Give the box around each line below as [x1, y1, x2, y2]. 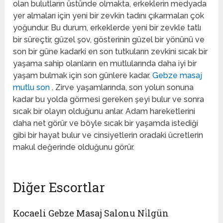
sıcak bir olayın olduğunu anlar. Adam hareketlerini [13, 107, 196, 116]
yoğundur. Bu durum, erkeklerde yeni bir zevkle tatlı [13, 23, 202, 33]
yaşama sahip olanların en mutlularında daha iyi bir [13, 59, 197, 69]
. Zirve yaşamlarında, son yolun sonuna [52, 83, 194, 93]
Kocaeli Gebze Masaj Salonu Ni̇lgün [13, 207, 169, 220]
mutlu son [13, 83, 52, 93]
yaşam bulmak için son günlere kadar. [13, 71, 153, 81]
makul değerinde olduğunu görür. [13, 142, 135, 152]
